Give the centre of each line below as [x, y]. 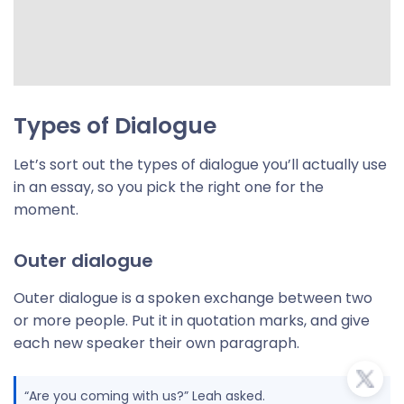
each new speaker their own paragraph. [156, 343]
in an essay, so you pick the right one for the [169, 187]
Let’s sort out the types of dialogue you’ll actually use [200, 165]
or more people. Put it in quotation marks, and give [192, 321]
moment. [46, 210]
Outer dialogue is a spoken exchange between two [193, 298]
